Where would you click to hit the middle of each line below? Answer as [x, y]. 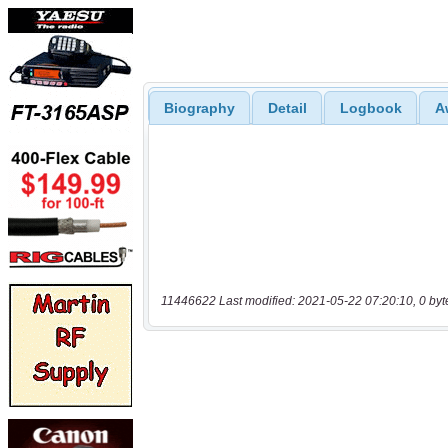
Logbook [370, 108]
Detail [287, 108]
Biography [199, 108]
